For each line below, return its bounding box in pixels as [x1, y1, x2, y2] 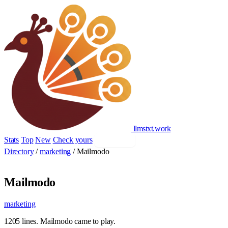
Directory [4, 147, 34, 156]
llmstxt [133, 124, 153, 133]
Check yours [52, 135, 93, 144]
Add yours [101, 136, 129, 144]
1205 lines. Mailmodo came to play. [4, 216, 116, 225]
